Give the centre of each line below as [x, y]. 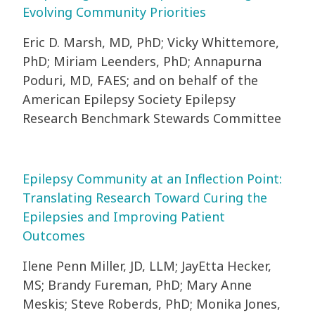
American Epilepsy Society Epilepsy [129, 99]
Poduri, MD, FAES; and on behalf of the [140, 81]
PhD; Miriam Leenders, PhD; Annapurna [142, 62]
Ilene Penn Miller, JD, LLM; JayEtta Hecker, [147, 266]
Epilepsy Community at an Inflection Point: [152, 179]
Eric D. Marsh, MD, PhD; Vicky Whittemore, [151, 43]
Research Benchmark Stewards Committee [154, 118]
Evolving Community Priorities [114, 12]
